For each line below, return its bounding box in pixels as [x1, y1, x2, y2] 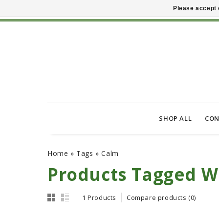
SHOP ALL [159, 114, 192, 123]
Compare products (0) [127, 193, 196, 202]
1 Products [82, 193, 116, 202]
